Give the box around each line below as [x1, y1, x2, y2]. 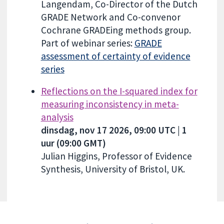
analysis [40, 110, 73, 123]
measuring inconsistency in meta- [40, 97, 179, 110]
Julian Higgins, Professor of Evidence [40, 149, 192, 162]
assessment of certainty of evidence [40, 50, 190, 62]
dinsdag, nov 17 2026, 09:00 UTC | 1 [40, 123, 187, 136]
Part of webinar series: [40, 37, 134, 49]
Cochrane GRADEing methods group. [40, 24, 191, 36]
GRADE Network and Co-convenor [40, 11, 180, 23]
